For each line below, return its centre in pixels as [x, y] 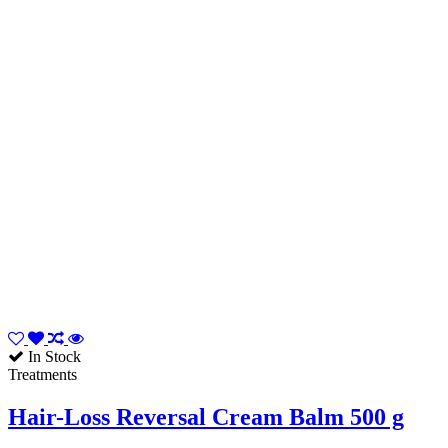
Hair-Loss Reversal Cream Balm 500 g [206, 416]
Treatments [42, 374]
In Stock [52, 356]
